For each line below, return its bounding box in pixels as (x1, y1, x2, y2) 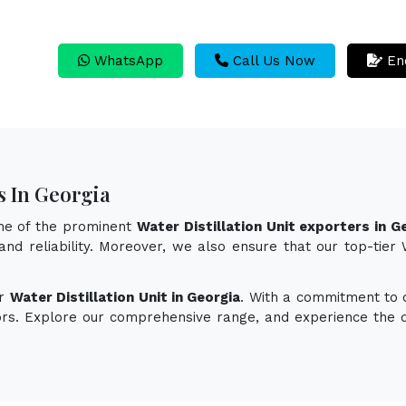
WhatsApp (90, 52, 163, 69)
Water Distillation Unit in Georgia (9, 288, 241, 305)
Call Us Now (228, 52, 315, 69)
